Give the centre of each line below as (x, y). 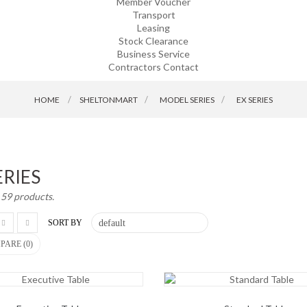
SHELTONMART (109, 100)
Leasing (153, 28)
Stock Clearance (153, 41)
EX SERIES (255, 100)
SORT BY (65, 223)
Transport (153, 15)
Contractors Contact (153, 67)
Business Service (153, 54)
